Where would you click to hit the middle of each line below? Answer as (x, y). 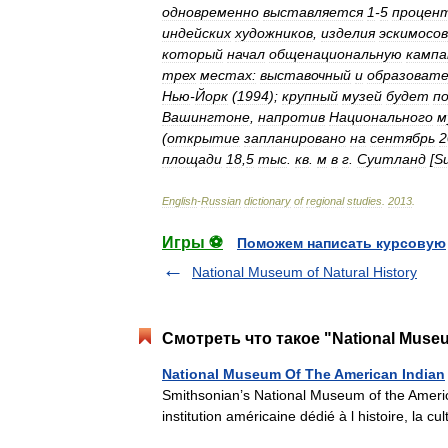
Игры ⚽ (192, 242)
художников (274, 33)
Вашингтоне (206, 117)
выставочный (305, 75)
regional (325, 201)
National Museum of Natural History (304, 272)
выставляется (313, 12)
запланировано (295, 138)
